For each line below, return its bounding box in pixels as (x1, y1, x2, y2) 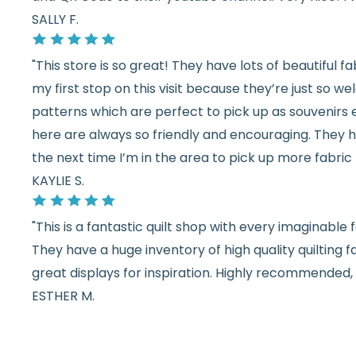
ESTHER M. (32, 286, 95, 305)
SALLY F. (32, 10, 79, 29)
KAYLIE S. (32, 171, 84, 190)
